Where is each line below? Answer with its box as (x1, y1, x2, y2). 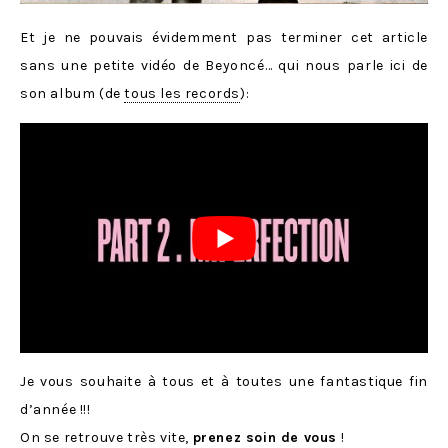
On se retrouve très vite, (20, 428, 193, 446)
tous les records (124, 85, 241, 103)
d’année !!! (20, 400, 91, 418)
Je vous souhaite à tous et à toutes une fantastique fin (20, 372, 428, 390)
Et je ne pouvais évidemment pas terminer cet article (20, 29, 428, 47)
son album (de (20, 85, 125, 103)
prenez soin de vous (192, 428, 338, 446)
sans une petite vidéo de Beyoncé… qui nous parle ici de (20, 57, 428, 75)
